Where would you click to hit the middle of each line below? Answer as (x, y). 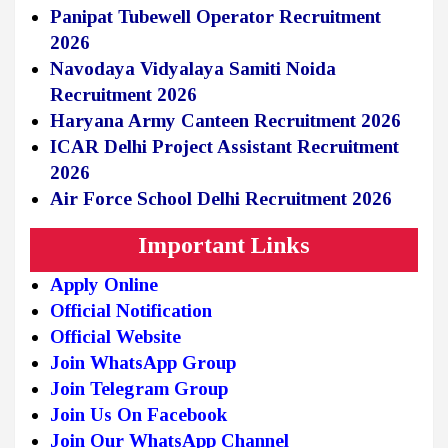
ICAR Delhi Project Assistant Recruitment (224, 147)
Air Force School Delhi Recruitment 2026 (221, 199)
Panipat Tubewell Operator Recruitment (215, 17)
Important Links (224, 245)
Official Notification (131, 311)
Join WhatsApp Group (145, 363)
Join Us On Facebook (138, 415)
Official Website (115, 337)
